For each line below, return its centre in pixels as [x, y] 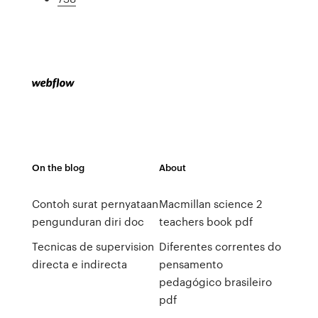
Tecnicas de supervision [93, 246]
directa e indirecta [79, 264]
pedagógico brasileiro [215, 282]
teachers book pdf [205, 221]
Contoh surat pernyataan [95, 204]
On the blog [58, 167]
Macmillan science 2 [210, 204]
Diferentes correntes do [220, 246]
